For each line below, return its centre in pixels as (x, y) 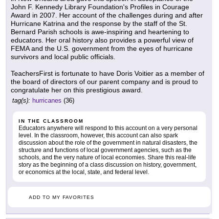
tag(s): (21, 100)
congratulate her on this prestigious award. (77, 90)
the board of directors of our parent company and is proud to (104, 81)
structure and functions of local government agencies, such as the (105, 150)
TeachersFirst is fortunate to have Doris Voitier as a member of (108, 73)
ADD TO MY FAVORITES (62, 197)
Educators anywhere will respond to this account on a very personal (108, 128)
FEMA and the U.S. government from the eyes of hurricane (102, 48)
